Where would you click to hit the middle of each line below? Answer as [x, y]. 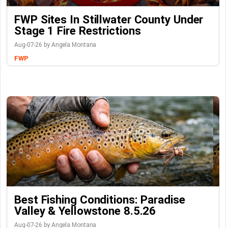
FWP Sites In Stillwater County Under [109, 19]
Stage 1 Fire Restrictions [78, 31]
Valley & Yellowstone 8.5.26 [85, 211]
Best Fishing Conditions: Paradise [100, 199]
